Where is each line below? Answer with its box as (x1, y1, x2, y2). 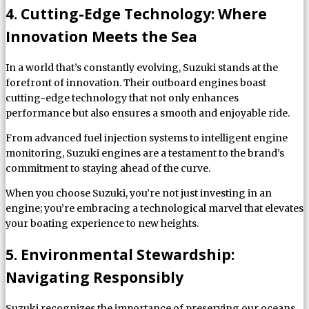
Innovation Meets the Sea (6, 26, 197, 46)
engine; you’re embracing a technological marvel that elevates (6, 202, 303, 215)
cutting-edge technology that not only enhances (6, 92, 239, 105)
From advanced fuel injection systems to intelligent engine (6, 132, 288, 145)
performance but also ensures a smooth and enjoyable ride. (6, 107, 290, 120)
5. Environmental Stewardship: (6, 244, 235, 264)
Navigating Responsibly (6, 267, 183, 287)
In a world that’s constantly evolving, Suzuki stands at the (6, 61, 278, 74)
